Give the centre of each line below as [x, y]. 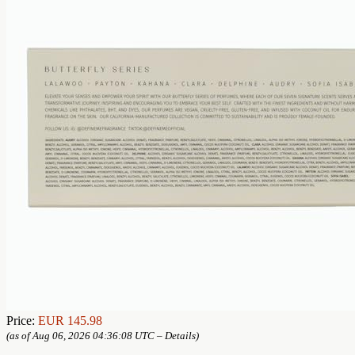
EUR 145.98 [70, 320]
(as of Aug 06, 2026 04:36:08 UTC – [86, 335]
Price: [22, 320]
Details [180, 335]
